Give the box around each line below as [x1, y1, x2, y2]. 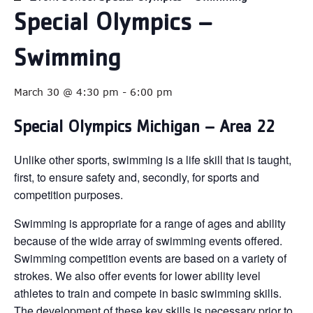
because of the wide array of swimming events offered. [14, 232, 282, 249]
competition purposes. [14, 186, 123, 203]
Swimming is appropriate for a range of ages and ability [14, 214, 286, 231]
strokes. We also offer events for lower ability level [14, 267, 261, 284]
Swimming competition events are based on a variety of [14, 249, 286, 266]
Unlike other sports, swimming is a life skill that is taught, [14, 151, 291, 168]
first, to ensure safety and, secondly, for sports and [14, 168, 259, 185]
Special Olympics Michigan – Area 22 [14, 119, 275, 137]
